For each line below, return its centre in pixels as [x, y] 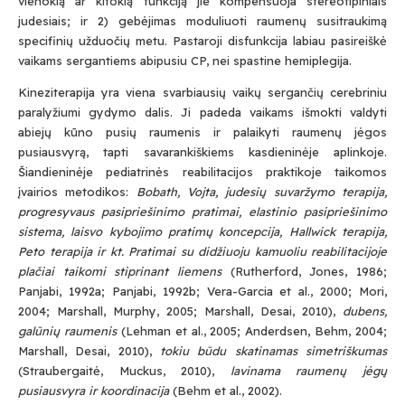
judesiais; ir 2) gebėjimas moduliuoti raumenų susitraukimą [202, 21]
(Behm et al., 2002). [226, 391]
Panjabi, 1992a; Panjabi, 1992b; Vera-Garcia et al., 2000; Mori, [202, 291]
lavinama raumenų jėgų [309, 371]
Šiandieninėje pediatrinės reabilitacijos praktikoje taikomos [202, 172]
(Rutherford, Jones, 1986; [304, 271]
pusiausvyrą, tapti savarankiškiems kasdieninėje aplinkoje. [202, 152]
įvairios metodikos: [77, 192]
